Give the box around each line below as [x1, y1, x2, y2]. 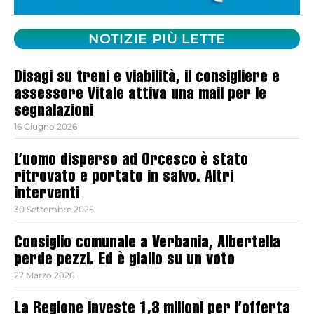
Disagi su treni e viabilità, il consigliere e [14, 70, 280, 88]
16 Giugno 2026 [14, 121, 77, 132]
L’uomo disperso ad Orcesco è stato [14, 153, 248, 170]
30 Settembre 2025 [14, 204, 94, 215]
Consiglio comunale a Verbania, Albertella [14, 235, 280, 253]
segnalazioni [14, 104, 93, 121]
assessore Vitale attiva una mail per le [14, 87, 266, 104]
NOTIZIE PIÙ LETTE [88, 31, 226, 48]
